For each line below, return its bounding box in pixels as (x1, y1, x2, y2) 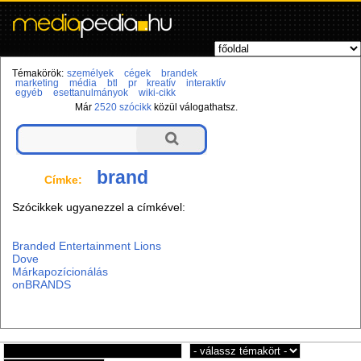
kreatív (147, 78, 176, 89)
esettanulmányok (52, 88, 128, 98)
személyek (66, 68, 114, 79)
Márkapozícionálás (12, 264, 109, 278)
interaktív (186, 78, 226, 89)
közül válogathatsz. (151, 102, 239, 113)
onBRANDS (12, 277, 72, 291)
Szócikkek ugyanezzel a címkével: (12, 200, 186, 214)
